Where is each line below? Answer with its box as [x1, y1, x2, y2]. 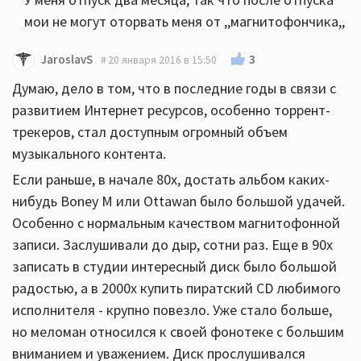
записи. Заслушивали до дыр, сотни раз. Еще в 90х [12, 235, 333, 255]
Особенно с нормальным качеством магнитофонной [12, 214, 340, 233]
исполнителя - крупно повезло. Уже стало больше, [12, 301, 332, 320]
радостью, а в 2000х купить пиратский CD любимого [12, 279, 341, 298]
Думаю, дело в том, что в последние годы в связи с [12, 79, 336, 98]
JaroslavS [41, 52, 93, 68]
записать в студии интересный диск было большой [12, 257, 337, 276]
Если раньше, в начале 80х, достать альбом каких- [12, 170, 330, 189]
